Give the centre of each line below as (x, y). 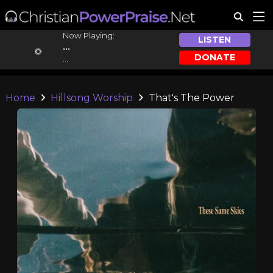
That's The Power (190, 98)
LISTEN (215, 40)
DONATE (214, 57)
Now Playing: (88, 35)
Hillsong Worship (92, 98)
